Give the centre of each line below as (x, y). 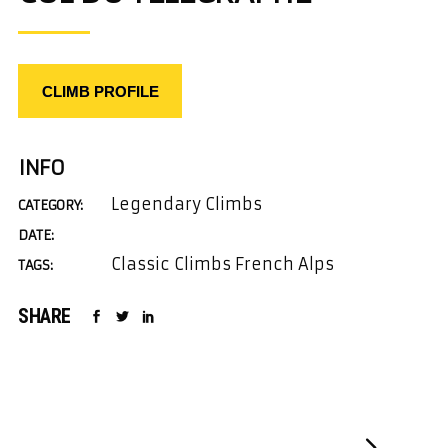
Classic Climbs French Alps (222, 264)
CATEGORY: (51, 205)
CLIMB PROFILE (100, 91)
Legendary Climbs (186, 204)
